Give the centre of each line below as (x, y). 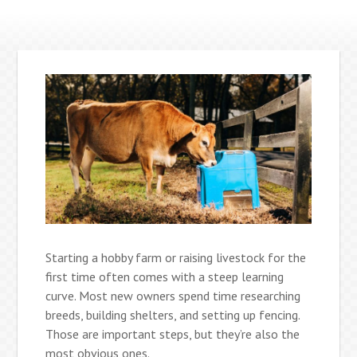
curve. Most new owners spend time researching (173, 295)
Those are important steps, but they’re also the (173, 333)
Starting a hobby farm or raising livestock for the (176, 257)
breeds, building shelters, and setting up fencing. (173, 314)
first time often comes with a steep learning (165, 276)
